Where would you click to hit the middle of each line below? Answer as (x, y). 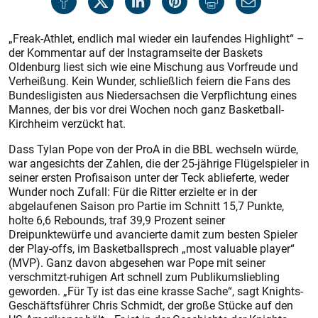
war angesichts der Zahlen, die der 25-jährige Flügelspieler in (159, 164)
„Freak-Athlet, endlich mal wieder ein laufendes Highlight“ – (157, 39)
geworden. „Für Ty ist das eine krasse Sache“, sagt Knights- (156, 291)
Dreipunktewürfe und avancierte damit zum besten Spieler (153, 235)
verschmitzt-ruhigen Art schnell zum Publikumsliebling (144, 277)
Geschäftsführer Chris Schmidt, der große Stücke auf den (151, 306)
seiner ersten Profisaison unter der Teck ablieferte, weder (149, 178)
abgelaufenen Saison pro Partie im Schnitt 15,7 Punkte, (146, 206)
